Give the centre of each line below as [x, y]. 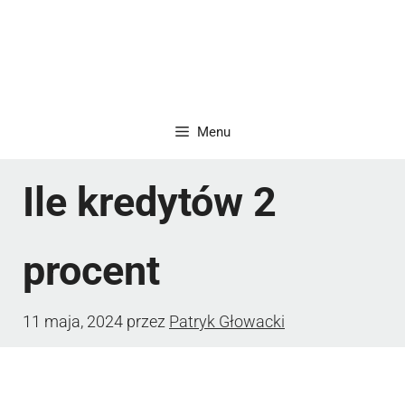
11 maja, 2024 [73, 321]
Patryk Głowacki [227, 321]
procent [91, 270]
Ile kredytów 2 [150, 202]
